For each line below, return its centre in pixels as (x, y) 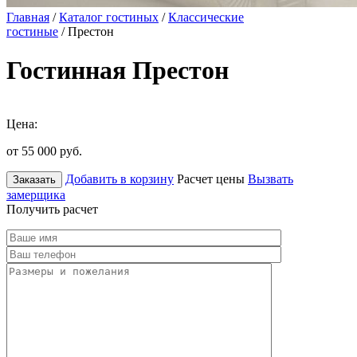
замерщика (36, 194)
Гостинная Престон (118, 71)
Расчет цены (211, 178)
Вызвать (271, 178)
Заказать (34, 179)
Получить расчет (52, 209)
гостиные (32, 31)
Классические (206, 17)
